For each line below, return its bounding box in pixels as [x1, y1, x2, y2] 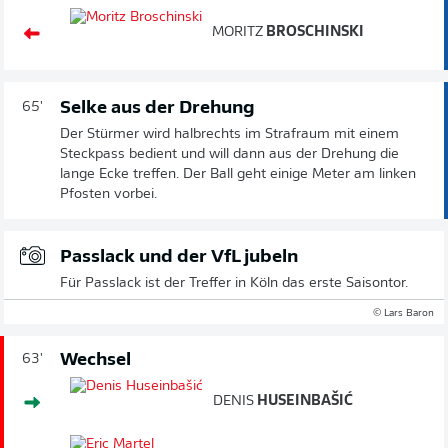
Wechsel [60, 350, 131, 370]
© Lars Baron [373, 307, 434, 319]
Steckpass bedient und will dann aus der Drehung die [60, 146, 399, 162]
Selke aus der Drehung [60, 98, 255, 118]
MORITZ [212, 24, 263, 40]
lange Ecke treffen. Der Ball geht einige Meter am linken [60, 166, 416, 182]
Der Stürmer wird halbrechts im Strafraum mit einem [60, 126, 399, 142]
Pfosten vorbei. [60, 186, 157, 202]
